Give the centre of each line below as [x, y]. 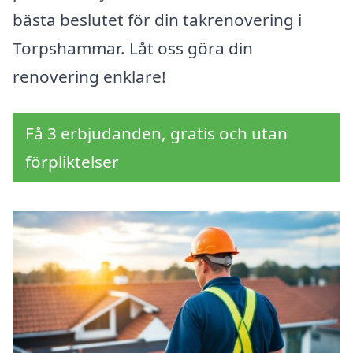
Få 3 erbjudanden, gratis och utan [156, 134]
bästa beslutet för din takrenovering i [157, 20]
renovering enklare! [89, 77]
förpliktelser [72, 162]
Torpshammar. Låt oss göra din [133, 48]
